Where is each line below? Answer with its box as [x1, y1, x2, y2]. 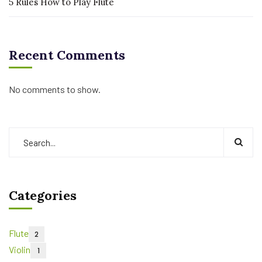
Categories [9, 187, 77, 204]
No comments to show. [9, 84, 101, 95]
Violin [9, 244, 30, 255]
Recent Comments [9, 47, 125, 63]
